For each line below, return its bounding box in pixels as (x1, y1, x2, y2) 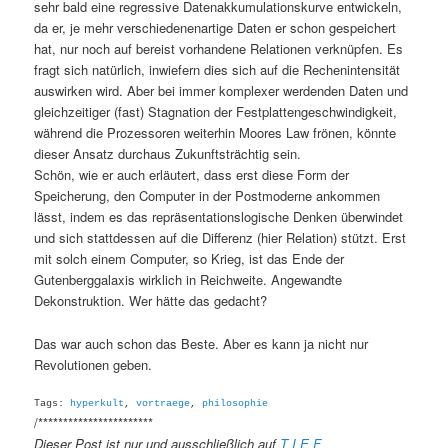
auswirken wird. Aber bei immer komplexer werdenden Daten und (34, 81, 409, 101)
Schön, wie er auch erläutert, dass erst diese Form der (34, 165, 350, 185)
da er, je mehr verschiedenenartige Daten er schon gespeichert (34, 18, 397, 38)
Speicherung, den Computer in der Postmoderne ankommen (34, 186, 381, 206)
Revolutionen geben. (34, 354, 153, 374)
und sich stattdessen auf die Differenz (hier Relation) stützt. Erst (34, 228, 407, 248)
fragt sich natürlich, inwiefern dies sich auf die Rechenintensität (34, 60, 401, 80)
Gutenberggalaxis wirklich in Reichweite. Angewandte (34, 270, 343, 290)
